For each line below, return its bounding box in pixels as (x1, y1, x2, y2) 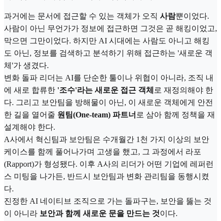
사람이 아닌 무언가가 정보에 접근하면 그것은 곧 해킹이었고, (4, 24, 217, 33)
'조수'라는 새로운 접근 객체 (57, 85, 154, 94)
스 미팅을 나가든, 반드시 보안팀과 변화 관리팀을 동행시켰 (4, 172, 209, 181)
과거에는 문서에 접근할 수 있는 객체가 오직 (4, 11, 160, 20)
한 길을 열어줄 (4, 110, 57, 119)
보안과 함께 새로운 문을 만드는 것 (39, 209, 160, 218)
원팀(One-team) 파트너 (57, 110, 136, 119)
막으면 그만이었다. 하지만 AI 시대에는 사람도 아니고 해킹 (4, 36, 210, 45)
